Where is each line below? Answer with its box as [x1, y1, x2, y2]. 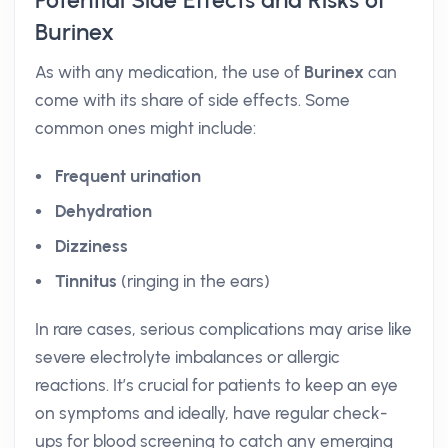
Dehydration [55, 201, 152, 221]
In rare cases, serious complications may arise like [35, 319, 412, 339]
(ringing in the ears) [117, 271, 270, 291]
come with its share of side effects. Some [35, 90, 350, 110]
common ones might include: [35, 118, 256, 138]
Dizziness [55, 236, 128, 256]
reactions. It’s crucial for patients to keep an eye [35, 375, 398, 395]
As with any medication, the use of [35, 62, 304, 82]
